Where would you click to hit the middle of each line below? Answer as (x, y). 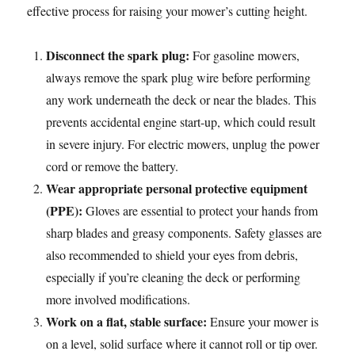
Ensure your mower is (263, 321)
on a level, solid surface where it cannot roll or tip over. (182, 344)
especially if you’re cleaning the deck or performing (174, 277)
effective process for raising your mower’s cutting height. (168, 11)
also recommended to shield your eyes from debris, (172, 255)
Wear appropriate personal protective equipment (177, 188)
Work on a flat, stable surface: (127, 321)
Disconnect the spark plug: (118, 55)
